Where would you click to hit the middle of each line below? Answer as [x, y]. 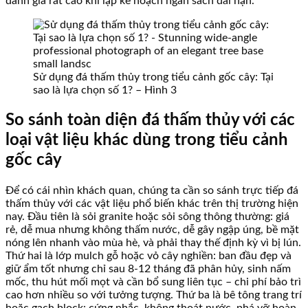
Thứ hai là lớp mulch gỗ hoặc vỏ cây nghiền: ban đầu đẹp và [148, 255]
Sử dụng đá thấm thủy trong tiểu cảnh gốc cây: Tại [153, 77]
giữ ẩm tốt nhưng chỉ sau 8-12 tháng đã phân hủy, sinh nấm [148, 268]
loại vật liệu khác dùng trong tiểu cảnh [147, 140]
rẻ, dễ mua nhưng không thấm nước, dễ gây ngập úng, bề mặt [152, 229]
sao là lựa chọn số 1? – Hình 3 [105, 90]
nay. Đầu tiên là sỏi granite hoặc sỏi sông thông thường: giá [147, 216]
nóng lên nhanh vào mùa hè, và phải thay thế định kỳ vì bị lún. [153, 242]
